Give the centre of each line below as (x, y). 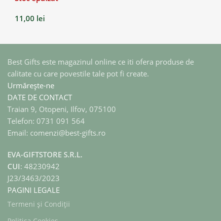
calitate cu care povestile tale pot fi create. (78, 73)
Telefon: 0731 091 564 (46, 121)
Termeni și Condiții (39, 204)
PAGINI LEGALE (34, 190)
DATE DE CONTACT (40, 97)
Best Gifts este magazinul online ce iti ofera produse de (101, 61)
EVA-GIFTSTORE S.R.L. (45, 154)
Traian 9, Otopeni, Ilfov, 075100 (62, 109)
